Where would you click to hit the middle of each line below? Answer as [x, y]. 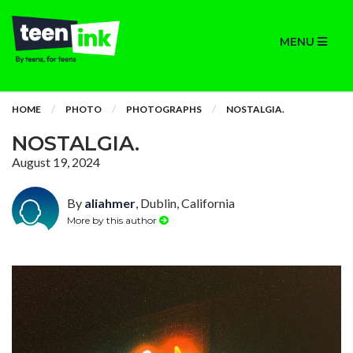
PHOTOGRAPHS [164, 109]
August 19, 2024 [56, 162]
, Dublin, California [185, 203]
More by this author [113, 220]
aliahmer [110, 203]
